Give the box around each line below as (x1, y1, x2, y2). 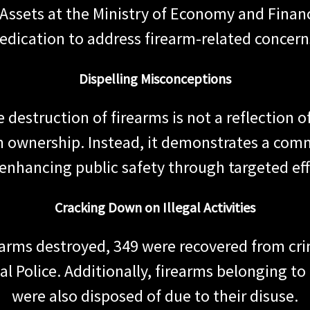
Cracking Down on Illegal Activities (55, 198, 255, 216)
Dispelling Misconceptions (79, 69, 231, 87)
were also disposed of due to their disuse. (12, 284, 298, 307)
